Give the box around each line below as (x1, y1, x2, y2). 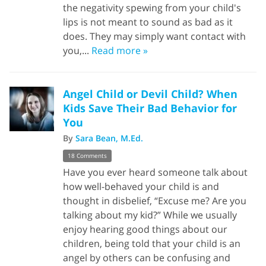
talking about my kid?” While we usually (63, 208, 237, 221)
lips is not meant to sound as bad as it (63, 15, 233, 28)
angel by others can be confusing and (63, 251, 230, 264)
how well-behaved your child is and (63, 179, 219, 193)
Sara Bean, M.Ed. (75, 132, 143, 144)
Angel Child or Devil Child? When (63, 86, 237, 101)
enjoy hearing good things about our (63, 222, 227, 236)
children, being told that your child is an (63, 236, 240, 250)
